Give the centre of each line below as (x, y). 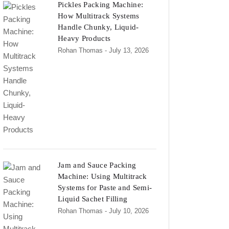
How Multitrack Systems (99, 16)
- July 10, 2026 (127, 211)
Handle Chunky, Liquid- (98, 27)
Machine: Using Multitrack (102, 176)
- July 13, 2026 (127, 50)
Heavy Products (84, 38)
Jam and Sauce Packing (97, 165)
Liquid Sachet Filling (93, 199)
